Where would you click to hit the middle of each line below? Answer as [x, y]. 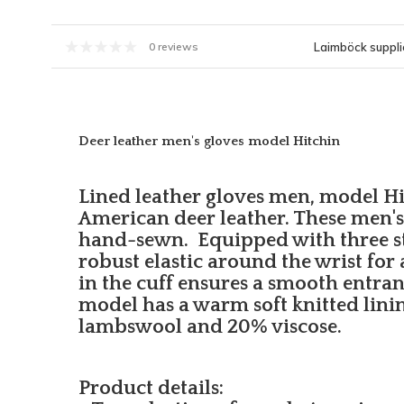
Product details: [151, 389]
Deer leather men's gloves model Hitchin [209, 142]
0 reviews [174, 47]
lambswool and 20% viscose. [210, 327]
